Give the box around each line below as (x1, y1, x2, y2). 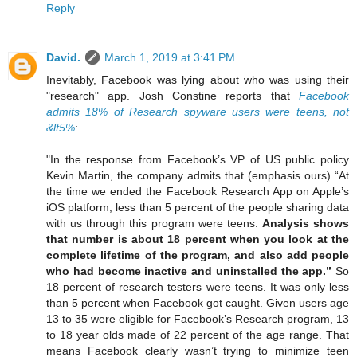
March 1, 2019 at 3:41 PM (104, 51, 235, 65)
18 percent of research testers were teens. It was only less (46, 280, 349, 294)
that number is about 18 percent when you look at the (46, 233, 349, 246)
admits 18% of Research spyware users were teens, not (46, 105, 349, 119)
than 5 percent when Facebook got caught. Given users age (46, 296, 349, 310)
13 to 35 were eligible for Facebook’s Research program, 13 (46, 312, 349, 326)
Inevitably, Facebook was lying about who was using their (46, 73, 349, 87)
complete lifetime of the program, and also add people (46, 249, 349, 262)
